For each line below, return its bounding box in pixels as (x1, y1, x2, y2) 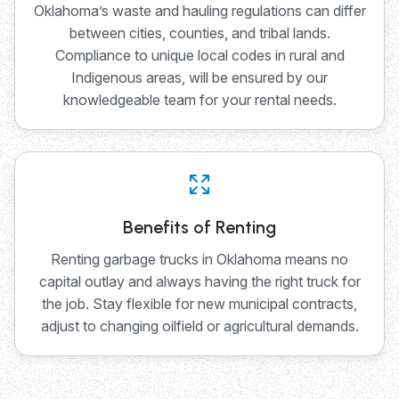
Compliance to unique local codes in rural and (54, 45, 345, 64)
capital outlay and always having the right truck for (38, 272, 361, 290)
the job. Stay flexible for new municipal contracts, (42, 294, 357, 313)
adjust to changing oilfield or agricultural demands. (40, 316, 359, 335)
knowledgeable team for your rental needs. (62, 90, 337, 109)
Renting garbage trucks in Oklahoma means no (51, 249, 348, 268)
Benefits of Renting (123, 216, 276, 238)
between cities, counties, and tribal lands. (69, 23, 330, 42)
